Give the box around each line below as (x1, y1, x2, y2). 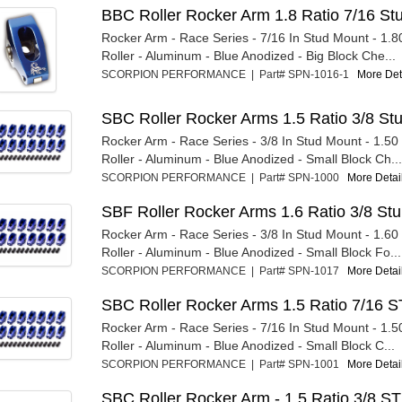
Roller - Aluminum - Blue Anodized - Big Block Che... (100, 48, 396, 63)
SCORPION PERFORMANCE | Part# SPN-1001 (100, 358, 347, 371)
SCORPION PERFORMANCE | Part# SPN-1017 (100, 265, 347, 277)
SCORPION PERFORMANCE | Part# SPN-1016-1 (100, 68, 357, 81)
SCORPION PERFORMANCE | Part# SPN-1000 (100, 171, 347, 184)
